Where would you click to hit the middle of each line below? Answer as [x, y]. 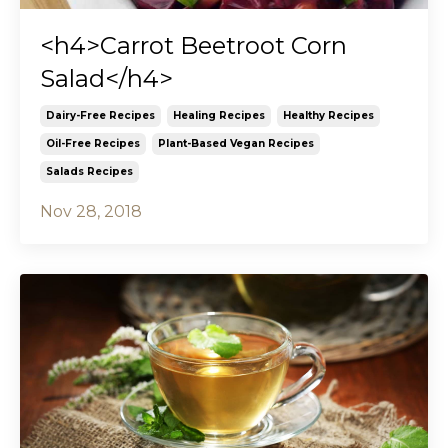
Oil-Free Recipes [93, 143]
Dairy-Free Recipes [100, 115]
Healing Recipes [219, 115]
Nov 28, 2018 [91, 211]
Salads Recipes [89, 171]
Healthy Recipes [328, 115]
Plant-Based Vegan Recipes [236, 143]
